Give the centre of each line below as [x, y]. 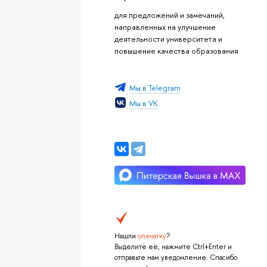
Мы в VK [143, 103]
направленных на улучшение [165, 27]
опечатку [152, 236]
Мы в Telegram [155, 87]
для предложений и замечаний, [169, 15]
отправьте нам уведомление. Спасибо [176, 258]
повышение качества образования [176, 50]
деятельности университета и [168, 38]
